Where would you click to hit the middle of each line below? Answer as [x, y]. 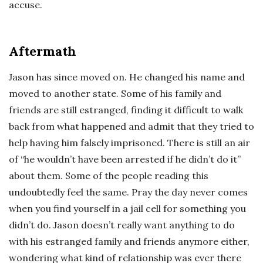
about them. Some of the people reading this [109, 176]
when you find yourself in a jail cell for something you [127, 208]
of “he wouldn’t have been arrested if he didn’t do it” [125, 159]
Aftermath [43, 51]
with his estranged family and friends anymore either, [129, 241]
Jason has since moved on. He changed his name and [127, 77]
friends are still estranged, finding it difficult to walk [126, 110]
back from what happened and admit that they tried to [131, 126]
